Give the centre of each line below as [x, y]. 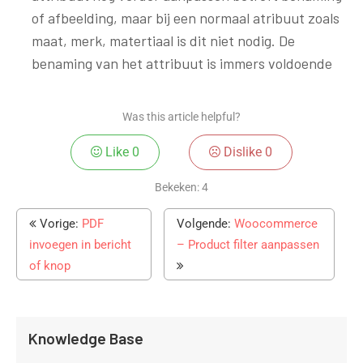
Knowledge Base [86, 338]
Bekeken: [177, 187]
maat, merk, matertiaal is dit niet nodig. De [163, 40]
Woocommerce [276, 223]
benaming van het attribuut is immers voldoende [181, 63]
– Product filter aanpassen [248, 244]
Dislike [242, 152]
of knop [50, 265]
